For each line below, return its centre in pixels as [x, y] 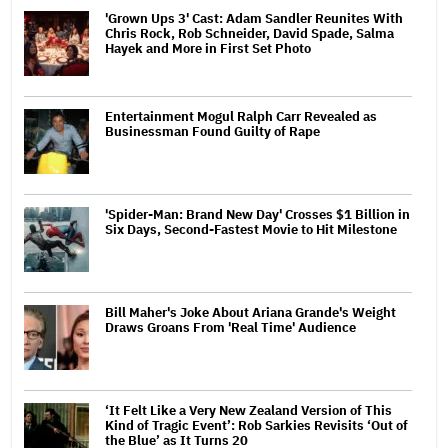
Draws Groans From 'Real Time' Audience [230, 327]
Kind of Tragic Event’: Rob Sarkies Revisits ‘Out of [256, 425]
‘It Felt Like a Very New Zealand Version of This [248, 410]
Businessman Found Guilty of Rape [212, 131]
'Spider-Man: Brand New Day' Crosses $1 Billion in [257, 214]
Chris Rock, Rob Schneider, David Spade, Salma [249, 33]
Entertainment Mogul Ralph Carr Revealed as [241, 116]
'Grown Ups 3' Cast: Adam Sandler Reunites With [254, 18]
